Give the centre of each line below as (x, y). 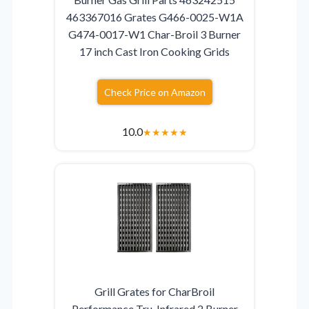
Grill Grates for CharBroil (154, 291)
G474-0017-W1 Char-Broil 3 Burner (154, 34)
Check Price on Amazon (154, 92)
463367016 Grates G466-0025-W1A (154, 17)
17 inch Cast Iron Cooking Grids (154, 51)
